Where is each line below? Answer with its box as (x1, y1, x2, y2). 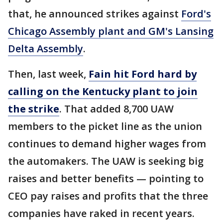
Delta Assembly (8, 42, 83, 56)
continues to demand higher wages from (8, 137, 206, 151)
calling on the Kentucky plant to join (8, 85, 198, 99)
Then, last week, (8, 67, 89, 81)
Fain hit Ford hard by (89, 67, 197, 81)
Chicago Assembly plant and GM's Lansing (8, 24, 214, 38)
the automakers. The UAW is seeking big (8, 154, 204, 168)
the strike (8, 102, 59, 116)
